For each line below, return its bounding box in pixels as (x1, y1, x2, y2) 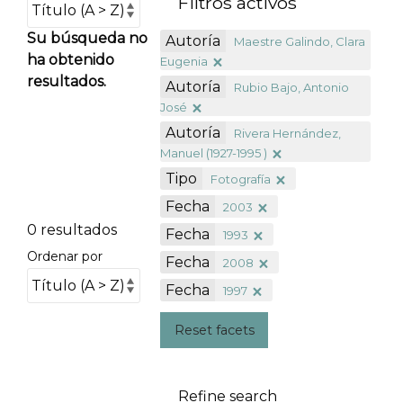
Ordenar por (26, 248, 103, 264)
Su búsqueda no (26, 30, 148, 47)
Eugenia (160, 53, 209, 68)
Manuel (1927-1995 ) (160, 145, 268, 160)
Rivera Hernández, (234, 125, 342, 140)
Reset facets (174, 321, 255, 338)
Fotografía (210, 171, 272, 186)
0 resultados (26, 221, 117, 238)
